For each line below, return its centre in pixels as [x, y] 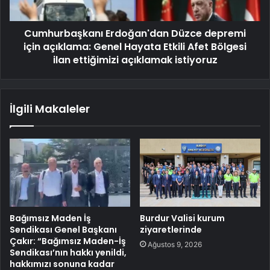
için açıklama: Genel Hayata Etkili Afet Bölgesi [135, 46]
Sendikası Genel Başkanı [63, 229]
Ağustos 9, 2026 [175, 244]
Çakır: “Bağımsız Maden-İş [68, 241]
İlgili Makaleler [50, 108]
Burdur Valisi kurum [182, 218]
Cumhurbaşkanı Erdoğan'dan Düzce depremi [135, 33]
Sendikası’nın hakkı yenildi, [68, 252]
